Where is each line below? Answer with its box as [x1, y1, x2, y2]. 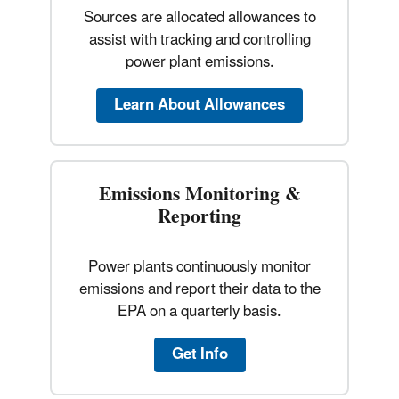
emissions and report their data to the [78, 273, 321, 305]
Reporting [158, 196, 241, 237]
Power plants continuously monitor [88, 250, 311, 283]
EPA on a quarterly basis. [118, 295, 281, 328]
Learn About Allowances [114, 88, 285, 121]
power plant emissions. [125, 45, 274, 78]
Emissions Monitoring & [98, 174, 301, 215]
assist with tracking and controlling [88, 23, 311, 56]
